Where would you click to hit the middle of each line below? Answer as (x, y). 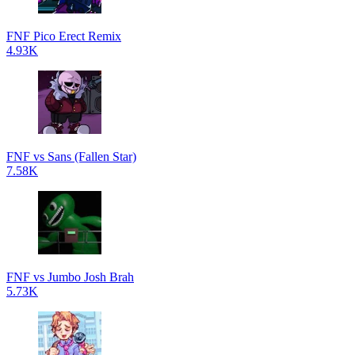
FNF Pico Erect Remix (64, 36)
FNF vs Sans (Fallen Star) (71, 157)
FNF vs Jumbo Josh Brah (70, 277)
